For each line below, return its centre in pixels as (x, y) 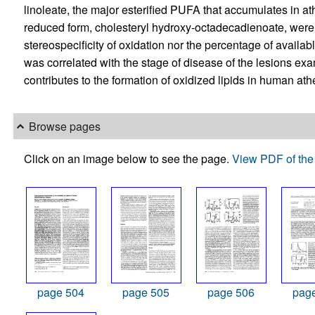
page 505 (146, 292)
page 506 (231, 292)
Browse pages (64, 127)
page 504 (61, 292)
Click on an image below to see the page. (128, 158)
